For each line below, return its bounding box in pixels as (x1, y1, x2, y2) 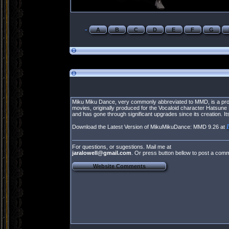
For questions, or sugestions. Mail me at (72, 144, 171, 150)
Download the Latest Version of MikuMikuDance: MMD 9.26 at (72, 124, 226, 130)
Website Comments (93, 163, 146, 169)
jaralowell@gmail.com (72, 150, 131, 156)
